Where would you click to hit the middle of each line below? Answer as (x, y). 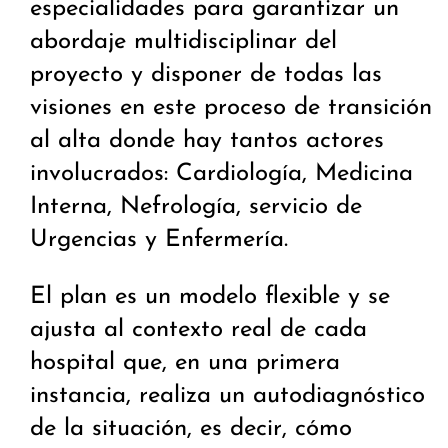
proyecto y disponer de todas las (206, 75)
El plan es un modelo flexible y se (210, 297)
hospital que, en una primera (185, 363)
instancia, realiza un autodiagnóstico (227, 396)
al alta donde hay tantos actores (207, 141)
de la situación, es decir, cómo (191, 429)
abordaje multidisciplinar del (183, 42)
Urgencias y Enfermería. (159, 240)
